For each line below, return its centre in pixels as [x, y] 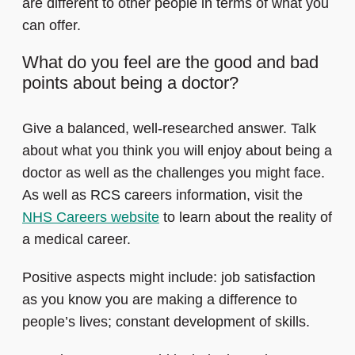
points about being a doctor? [130, 83]
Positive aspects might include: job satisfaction [169, 278]
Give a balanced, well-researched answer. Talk [169, 129]
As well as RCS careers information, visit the [162, 195]
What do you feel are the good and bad [170, 63]
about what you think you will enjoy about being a [177, 151]
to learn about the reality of [246, 218]
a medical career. [78, 240]
